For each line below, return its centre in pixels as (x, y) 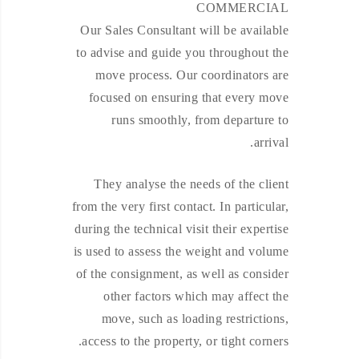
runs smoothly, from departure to (200, 120)
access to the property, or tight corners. (185, 341)
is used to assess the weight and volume (181, 251)
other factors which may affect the (196, 296)
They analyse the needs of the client (191, 184)
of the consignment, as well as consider (182, 274)
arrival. (271, 142)
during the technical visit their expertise (182, 229)
